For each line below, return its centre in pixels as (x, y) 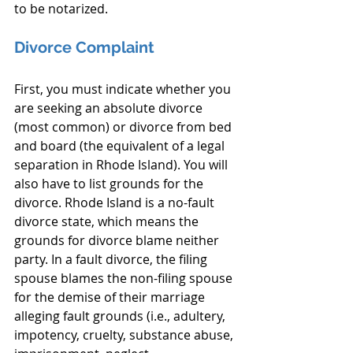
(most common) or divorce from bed (124, 127)
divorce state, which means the (108, 221)
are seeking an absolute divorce (110, 108)
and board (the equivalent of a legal (121, 146)
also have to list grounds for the (110, 184)
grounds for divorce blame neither (118, 240)
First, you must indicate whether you (124, 89)
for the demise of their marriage (111, 297)
